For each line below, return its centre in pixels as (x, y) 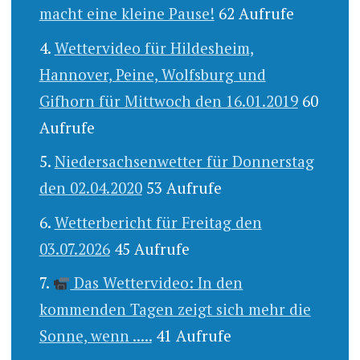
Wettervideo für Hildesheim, (154, 47)
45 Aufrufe (151, 248)
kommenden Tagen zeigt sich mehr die (175, 309)
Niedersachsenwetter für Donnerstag (184, 162)
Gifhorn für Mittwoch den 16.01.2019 (168, 100)
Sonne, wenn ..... (95, 336)
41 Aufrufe (193, 336)
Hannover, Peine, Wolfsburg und (152, 74)
